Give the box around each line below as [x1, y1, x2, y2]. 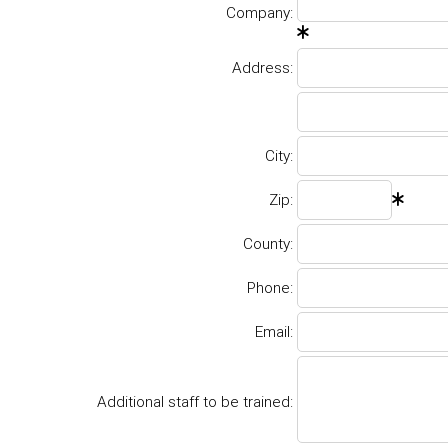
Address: [232, 58, 293, 77]
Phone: [247, 278, 293, 297]
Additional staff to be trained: [97, 392, 293, 411]
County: [243, 234, 293, 253]
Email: [255, 322, 293, 341]
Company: [226, 3, 293, 22]
